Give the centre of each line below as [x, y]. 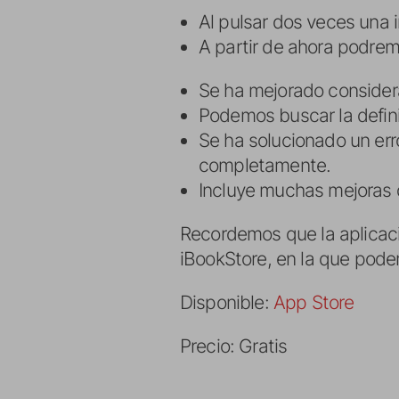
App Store [313, 302]
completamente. [265, 165]
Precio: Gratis [234, 346]
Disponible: [227, 302]
